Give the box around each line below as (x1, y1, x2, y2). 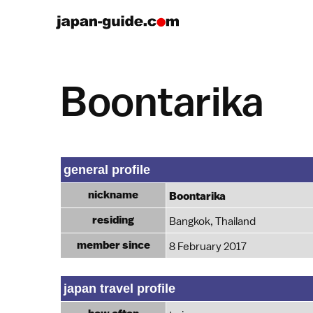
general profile (64, 163, 150, 177)
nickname (88, 188, 138, 201)
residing (92, 213, 134, 226)
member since (76, 238, 150, 252)
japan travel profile (64, 282, 175, 296)
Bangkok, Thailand (169, 214, 256, 228)
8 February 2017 (169, 240, 247, 254)
